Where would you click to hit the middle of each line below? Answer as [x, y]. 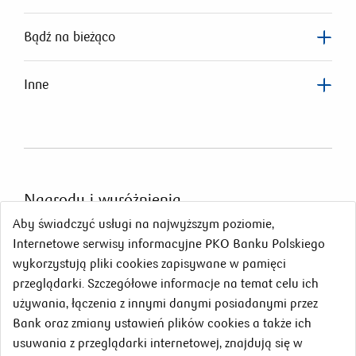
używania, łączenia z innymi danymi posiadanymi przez [165, 303]
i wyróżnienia [135, 200]
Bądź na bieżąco [70, 37]
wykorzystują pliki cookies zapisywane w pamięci [149, 263]
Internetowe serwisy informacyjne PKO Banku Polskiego [169, 244]
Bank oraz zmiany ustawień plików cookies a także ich [162, 323]
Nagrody [57, 200]
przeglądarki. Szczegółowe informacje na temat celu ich [166, 283]
